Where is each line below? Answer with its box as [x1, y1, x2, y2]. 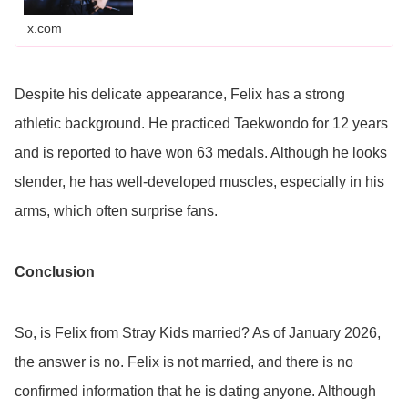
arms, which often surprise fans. [15, 202, 218, 219]
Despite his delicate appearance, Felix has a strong [15, 86, 345, 102]
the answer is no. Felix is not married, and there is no [15, 353, 353, 370]
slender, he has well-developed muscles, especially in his [15, 173, 384, 189]
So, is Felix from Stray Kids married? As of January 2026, [15, 324, 381, 341]
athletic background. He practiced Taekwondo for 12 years [15, 115, 388, 131]
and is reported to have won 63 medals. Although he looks [15, 144, 387, 160]
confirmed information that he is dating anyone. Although [15, 382, 376, 399]
